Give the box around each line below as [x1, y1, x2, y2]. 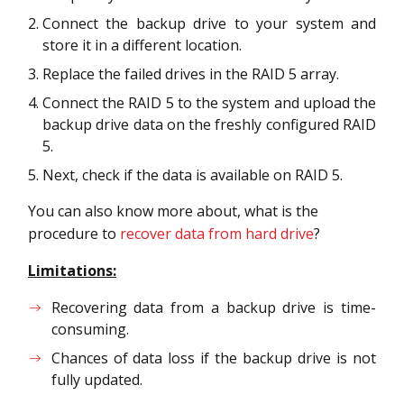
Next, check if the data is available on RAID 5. [42, 165, 343, 186]
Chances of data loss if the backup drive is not [50, 348, 376, 369]
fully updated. [50, 370, 142, 390]
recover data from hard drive [120, 224, 314, 244]
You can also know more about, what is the [28, 201, 318, 222]
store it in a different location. [42, 35, 242, 56]
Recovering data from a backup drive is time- [50, 298, 376, 318]
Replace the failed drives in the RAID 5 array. [42, 64, 339, 85]
